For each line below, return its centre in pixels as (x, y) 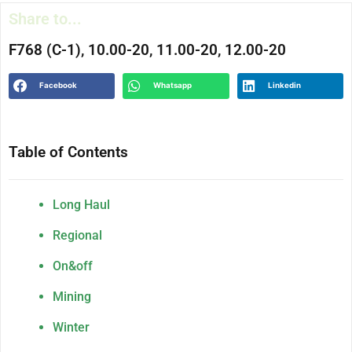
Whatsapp (173, 86)
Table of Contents (68, 152)
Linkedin (284, 86)
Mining (72, 296)
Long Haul (81, 204)
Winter (71, 327)
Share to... (45, 18)
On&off (73, 266)
